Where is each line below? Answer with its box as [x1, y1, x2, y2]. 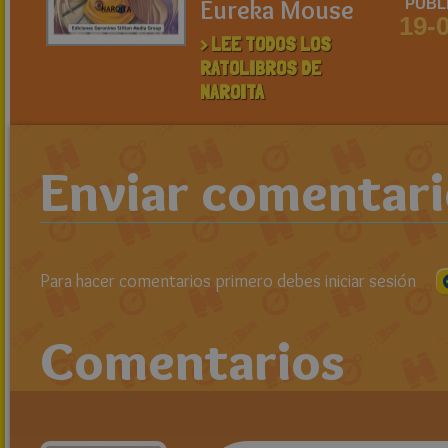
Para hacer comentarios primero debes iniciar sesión [40, 270, 416, 292]
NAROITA [200, 80, 264, 104]
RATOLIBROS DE [200, 56, 321, 80]
